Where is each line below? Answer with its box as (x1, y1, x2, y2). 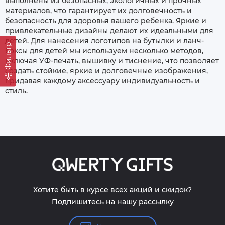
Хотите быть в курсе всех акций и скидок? (33, 185, 192, 194)
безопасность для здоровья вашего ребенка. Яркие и (5, 16, 206, 25)
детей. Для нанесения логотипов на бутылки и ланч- (5, 36, 204, 45)
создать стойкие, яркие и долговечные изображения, (5, 66, 208, 75)
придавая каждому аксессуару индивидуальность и (5, 76, 200, 85)
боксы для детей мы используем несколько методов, (5, 46, 203, 55)
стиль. (5, 86, 28, 95)
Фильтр (4, 41, 13, 70)
